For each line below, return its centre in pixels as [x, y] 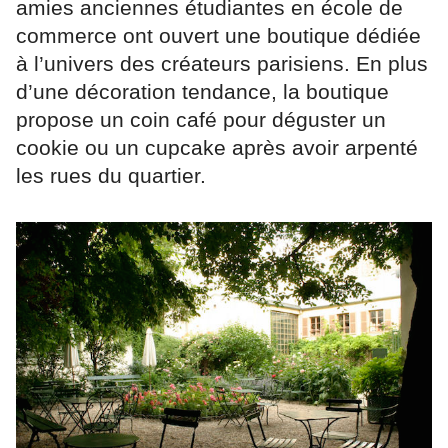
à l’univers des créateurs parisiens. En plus [222, 64]
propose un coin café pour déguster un [201, 120]
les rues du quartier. [111, 176]
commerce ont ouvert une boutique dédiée [218, 36]
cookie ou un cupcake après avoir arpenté [217, 148]
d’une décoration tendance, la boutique [202, 92]
